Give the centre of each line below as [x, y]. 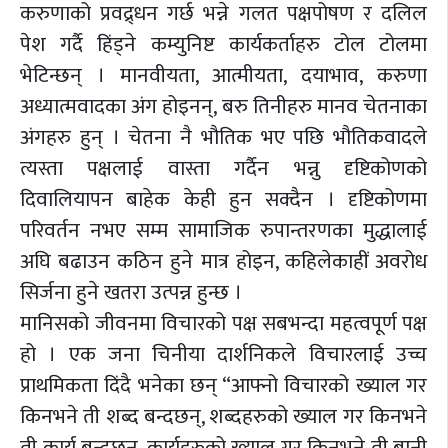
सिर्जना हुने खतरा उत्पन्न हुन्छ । [131, 292]
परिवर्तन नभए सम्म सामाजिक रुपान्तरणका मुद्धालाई [223, 230]
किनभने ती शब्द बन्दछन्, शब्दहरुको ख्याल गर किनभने [223, 416]
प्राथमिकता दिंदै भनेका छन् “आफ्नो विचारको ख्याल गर [223, 385]
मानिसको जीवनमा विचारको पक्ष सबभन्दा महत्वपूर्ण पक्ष [223, 323]
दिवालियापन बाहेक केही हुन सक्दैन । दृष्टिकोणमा [223, 199]
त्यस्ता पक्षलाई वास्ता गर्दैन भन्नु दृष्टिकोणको [223, 168]
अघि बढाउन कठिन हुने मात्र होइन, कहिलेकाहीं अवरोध [223, 261]
